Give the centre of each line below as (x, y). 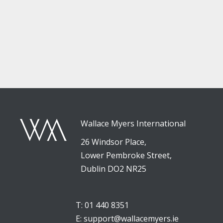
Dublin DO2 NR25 (114, 169)
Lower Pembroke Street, (126, 155)
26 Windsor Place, (114, 142)
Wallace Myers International (133, 123)
